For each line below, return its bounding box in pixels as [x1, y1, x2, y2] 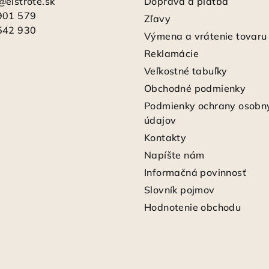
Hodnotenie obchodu [144, 201, 241, 213]
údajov [144, 113, 177, 126]
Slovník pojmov [144, 183, 215, 196]
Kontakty [144, 131, 187, 144]
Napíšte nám [144, 148, 205, 161]
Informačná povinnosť [144, 166, 246, 178]
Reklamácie [144, 47, 199, 59]
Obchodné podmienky [144, 82, 246, 94]
